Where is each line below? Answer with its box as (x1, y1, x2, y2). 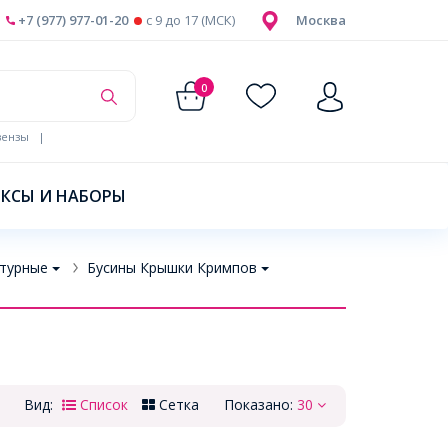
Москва (296, 11, 346, 29)
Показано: (224, 395, 297, 414)
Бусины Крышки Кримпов (86, 258, 257, 277)
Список (80, 395, 128, 414)
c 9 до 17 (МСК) (146, 11, 235, 29)
